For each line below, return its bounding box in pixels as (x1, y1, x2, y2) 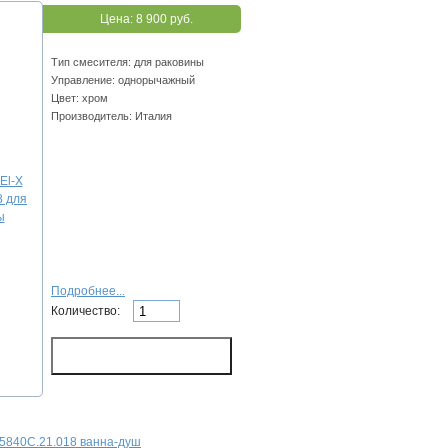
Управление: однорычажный (51, 74, 195, 87)
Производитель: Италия (51, 110, 172, 123)
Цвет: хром (51, 92, 108, 105)
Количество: (51, 303, 123, 318)
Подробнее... (51, 284, 125, 299)
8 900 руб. (135, 12, 193, 27)
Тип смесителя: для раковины (51, 56, 204, 69)
